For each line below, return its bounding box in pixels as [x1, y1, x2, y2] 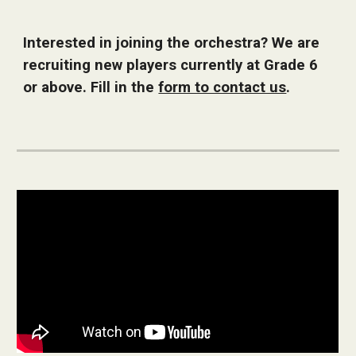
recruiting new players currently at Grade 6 [23, 56, 319, 74]
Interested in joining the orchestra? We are [23, 34, 320, 52]
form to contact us [158, 79, 287, 96]
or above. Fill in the [23, 79, 159, 96]
